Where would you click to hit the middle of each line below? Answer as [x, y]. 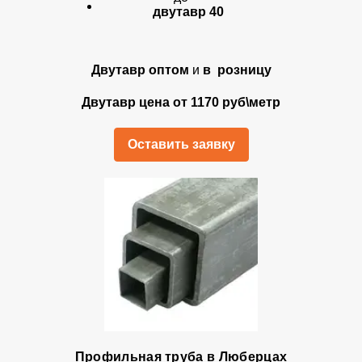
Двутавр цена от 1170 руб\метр [181, 102]
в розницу [237, 70]
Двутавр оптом [140, 70]
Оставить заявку [181, 144]
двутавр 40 [188, 12]
